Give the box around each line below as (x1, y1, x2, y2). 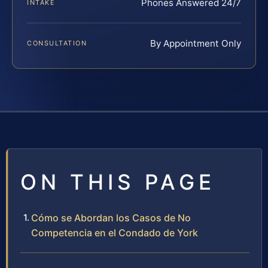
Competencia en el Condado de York (31, 227, 198, 239)
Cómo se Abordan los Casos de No (31, 212, 191, 224)
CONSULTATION (27, 39, 87, 48)
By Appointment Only (150, 38, 241, 50)
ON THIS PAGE (20, 169, 215, 195)
